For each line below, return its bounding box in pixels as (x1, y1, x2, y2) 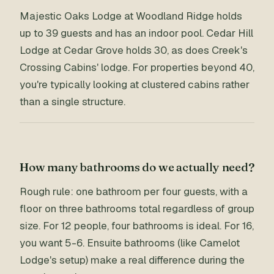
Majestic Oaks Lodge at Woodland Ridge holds (20, 9, 242, 23)
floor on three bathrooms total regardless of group (20, 202, 254, 215)
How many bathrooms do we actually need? (20, 160, 254, 174)
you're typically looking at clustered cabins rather (20, 78, 250, 91)
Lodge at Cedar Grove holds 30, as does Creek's (20, 43, 248, 57)
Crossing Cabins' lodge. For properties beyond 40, (20, 61, 254, 74)
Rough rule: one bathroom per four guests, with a (20, 185, 248, 198)
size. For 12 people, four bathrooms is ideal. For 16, (20, 219, 254, 232)
